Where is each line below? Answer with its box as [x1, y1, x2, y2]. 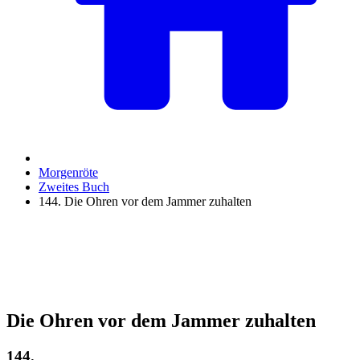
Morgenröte [39, 166, 98, 179]
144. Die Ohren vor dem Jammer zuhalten [39, 194, 252, 208]
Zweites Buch [39, 180, 109, 194]
